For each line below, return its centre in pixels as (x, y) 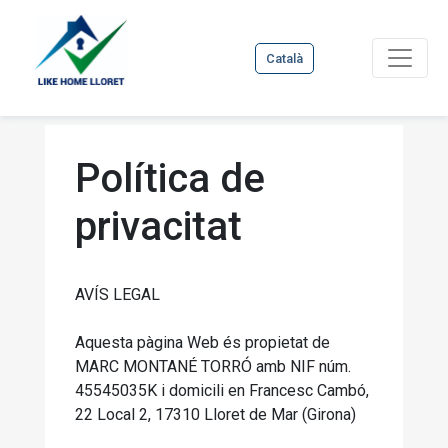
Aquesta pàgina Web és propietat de (202, 342)
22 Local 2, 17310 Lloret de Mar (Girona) (215, 414)
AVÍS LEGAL (117, 294)
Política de (170, 178)
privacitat (158, 226)
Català (285, 58)
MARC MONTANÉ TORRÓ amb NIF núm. (213, 366)
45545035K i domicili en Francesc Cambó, (222, 390)
